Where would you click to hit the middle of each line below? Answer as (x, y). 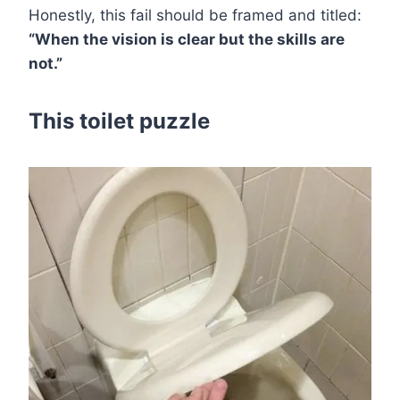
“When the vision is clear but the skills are (187, 40)
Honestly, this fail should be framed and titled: (195, 16)
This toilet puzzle (119, 121)
